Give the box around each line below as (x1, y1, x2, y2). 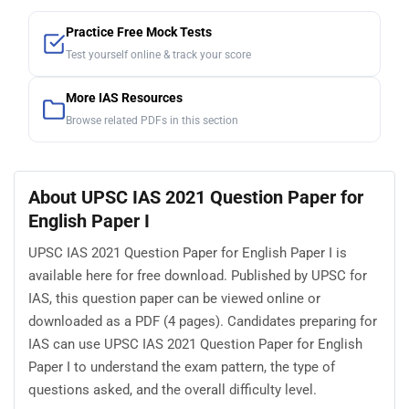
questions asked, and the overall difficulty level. (28, 381, 317, 398)
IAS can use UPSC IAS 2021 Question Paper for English (28, 335, 362, 352)
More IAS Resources (66, 90, 183, 107)
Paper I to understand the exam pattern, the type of (28, 358, 335, 375)
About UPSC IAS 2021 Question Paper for (28, 186, 363, 209)
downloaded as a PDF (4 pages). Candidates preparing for (28, 312, 377, 330)
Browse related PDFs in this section (66, 114, 238, 128)
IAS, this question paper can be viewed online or (28, 289, 320, 307)
